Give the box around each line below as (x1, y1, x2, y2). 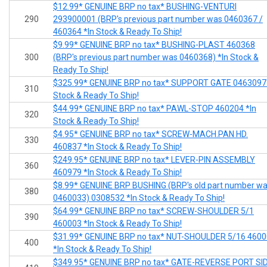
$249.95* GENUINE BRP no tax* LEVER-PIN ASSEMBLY (53, 155, 255, 165)
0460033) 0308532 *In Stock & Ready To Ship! (53, 193, 225, 203)
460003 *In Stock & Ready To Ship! (53, 219, 182, 229)
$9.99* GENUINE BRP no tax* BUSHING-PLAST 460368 (53, 40, 255, 50)
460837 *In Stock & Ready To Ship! (53, 142, 182, 152)
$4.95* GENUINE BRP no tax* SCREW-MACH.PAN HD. (53, 129, 248, 139)
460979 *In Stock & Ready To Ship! (53, 167, 182, 178)
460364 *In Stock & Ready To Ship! (53, 27, 182, 37)
